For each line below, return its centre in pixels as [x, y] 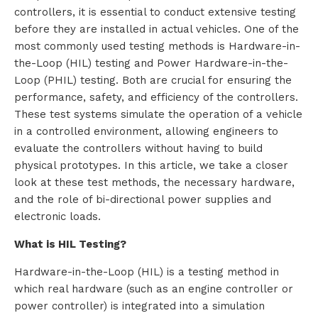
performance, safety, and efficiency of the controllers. [156, 98]
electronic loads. [57, 217]
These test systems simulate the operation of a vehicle [158, 115]
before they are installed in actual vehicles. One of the [157, 29]
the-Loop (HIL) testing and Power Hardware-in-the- [151, 64]
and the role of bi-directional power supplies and [143, 200]
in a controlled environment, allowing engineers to [146, 132]
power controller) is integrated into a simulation [139, 306]
